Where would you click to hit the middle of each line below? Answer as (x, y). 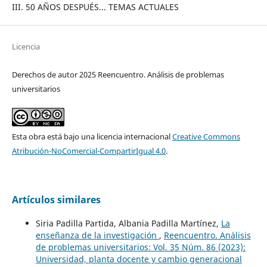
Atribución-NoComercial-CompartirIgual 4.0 (89, 151)
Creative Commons (206, 137)
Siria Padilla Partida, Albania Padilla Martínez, (128, 223)
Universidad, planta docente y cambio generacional (139, 259)
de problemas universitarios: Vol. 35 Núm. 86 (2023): (140, 247)
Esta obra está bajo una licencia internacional (92, 137)
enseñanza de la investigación (97, 235)
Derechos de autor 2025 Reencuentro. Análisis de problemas (118, 75)
